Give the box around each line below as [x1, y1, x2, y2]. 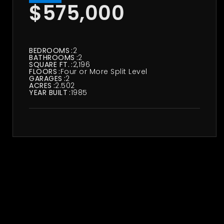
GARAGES [29, 73, 62, 83]
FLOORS [29, 66, 57, 76]
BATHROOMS [29, 52, 75, 62]
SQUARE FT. [29, 59, 70, 69]
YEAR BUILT [29, 87, 68, 97]
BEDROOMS [29, 45, 70, 55]
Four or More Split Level [60, 66, 147, 76]
